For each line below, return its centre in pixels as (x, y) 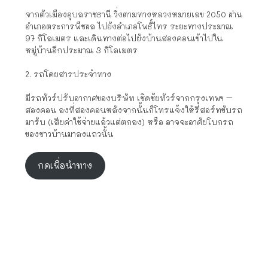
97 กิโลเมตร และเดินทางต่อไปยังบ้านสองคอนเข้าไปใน (124, 38)
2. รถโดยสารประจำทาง (68, 74)
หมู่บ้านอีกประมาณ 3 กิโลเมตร (81, 50)
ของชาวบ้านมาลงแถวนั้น (69, 134)
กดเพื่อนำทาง (65, 165)
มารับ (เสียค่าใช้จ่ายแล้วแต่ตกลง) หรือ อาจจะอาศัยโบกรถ (129, 122)
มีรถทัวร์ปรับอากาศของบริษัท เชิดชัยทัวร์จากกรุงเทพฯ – (129, 98)
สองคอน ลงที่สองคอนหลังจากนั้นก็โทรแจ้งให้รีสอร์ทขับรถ (134, 110)
